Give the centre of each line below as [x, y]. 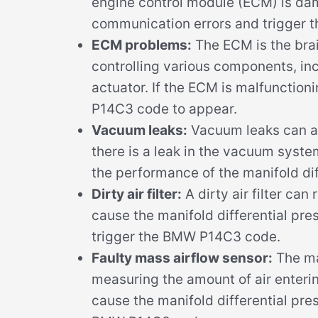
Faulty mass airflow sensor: [182, 258]
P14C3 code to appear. [164, 109]
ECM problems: [142, 45]
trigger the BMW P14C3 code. [186, 236]
